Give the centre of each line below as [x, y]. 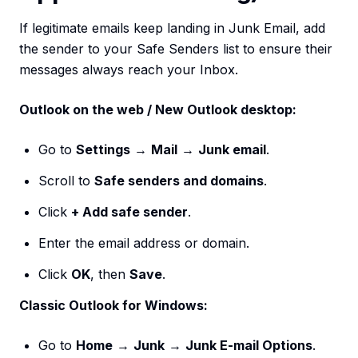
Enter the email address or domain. [144, 243]
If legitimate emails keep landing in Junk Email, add [172, 28]
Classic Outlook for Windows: [113, 306]
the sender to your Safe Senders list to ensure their [176, 49]
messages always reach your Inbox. [129, 70]
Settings [103, 150]
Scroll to [66, 181]
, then [110, 274]
